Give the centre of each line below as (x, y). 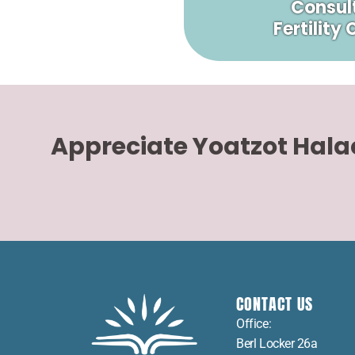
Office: (254, 324)
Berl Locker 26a (277, 344)
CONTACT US (275, 304)
